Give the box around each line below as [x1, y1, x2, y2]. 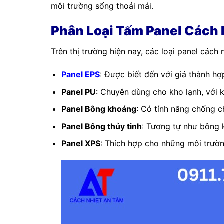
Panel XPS [61, 138, 100, 149]
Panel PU [61, 86, 96, 97]
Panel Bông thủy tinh [61, 121, 142, 131]
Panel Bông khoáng [61, 104, 136, 114]
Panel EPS [61, 69, 100, 79]
